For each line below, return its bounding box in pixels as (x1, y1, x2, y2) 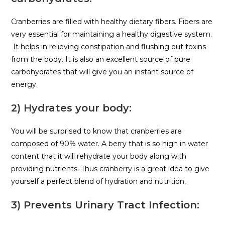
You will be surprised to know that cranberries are (11, 127, 182, 136)
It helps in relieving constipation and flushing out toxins (11, 42, 206, 52)
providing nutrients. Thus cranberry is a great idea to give (11, 164, 210, 174)
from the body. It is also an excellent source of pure (11, 55, 191, 64)
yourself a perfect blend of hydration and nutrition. (11, 177, 186, 186)
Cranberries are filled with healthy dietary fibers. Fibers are (11, 17, 213, 27)
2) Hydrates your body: (11, 102, 132, 115)
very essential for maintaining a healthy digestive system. (11, 30, 212, 39)
